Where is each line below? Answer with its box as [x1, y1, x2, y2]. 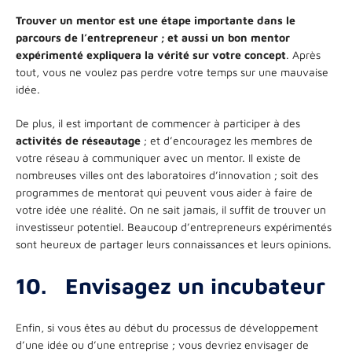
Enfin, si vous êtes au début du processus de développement [16, 320, 318, 334]
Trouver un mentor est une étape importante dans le [16, 13, 295, 27]
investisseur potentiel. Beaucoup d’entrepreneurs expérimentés [16, 219, 332, 233]
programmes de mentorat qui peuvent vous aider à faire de [16, 185, 313, 199]
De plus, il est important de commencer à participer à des [16, 115, 300, 130]
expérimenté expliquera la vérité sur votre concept [16, 47, 286, 61]
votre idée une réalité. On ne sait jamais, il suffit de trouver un [16, 202, 326, 216]
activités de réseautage [16, 133, 141, 147]
